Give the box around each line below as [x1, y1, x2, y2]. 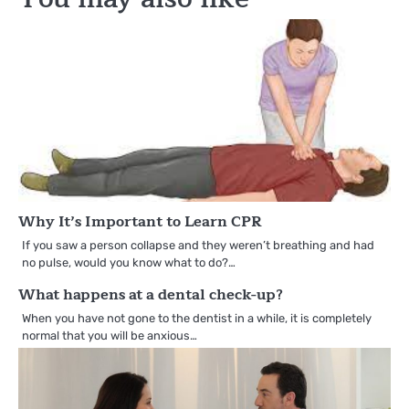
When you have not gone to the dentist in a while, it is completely [22, 311, 372, 326]
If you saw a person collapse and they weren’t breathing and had [22, 238, 374, 253]
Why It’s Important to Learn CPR [18, 210, 262, 235]
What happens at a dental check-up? [18, 283, 283, 308]
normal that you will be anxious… [22, 329, 197, 343]
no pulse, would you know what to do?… [22, 256, 236, 270]
